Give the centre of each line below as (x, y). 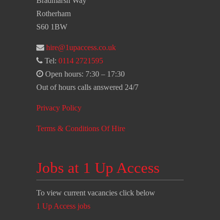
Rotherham (54, 14)
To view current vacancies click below (96, 193)
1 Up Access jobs (63, 206)
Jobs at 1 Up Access (98, 168)
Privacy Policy (59, 108)
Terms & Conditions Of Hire (81, 128)
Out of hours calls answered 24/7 (87, 87)
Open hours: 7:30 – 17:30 (84, 74)
